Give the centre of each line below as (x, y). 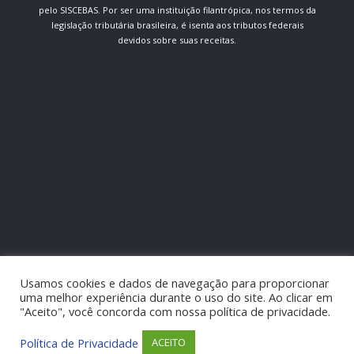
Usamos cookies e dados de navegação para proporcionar (175, 283)
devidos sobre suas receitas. (177, 40)
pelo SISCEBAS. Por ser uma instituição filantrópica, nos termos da (177, 10)
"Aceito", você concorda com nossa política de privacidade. (175, 311)
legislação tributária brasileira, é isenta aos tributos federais (177, 25)
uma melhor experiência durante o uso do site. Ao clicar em (176, 297)
